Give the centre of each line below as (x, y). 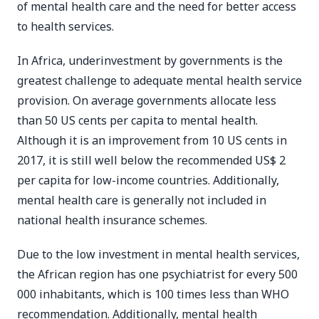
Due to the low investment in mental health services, (158, 254)
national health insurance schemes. (112, 220)
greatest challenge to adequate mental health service (159, 80)
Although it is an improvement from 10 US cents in (152, 140)
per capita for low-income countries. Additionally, (148, 180)
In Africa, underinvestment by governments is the (150, 61)
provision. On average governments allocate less (147, 100)
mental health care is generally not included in (142, 200)
